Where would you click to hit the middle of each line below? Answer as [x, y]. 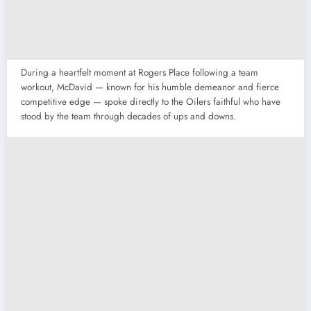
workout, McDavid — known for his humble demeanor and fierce [150, 87]
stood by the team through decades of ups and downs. [128, 117]
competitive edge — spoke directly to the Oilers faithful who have [151, 102]
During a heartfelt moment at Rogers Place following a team [140, 73]
